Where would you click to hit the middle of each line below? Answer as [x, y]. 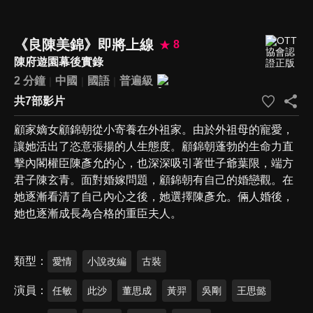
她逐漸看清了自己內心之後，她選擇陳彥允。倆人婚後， [154, 196]
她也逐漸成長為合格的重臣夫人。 [98, 213]
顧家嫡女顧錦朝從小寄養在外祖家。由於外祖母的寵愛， [154, 129]
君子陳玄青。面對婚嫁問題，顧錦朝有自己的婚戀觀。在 [154, 180]
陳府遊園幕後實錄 [59, 61]
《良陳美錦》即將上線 [84, 44]
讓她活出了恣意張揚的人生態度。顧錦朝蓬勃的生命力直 [154, 146]
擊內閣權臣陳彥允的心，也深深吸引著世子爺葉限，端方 [154, 163]
